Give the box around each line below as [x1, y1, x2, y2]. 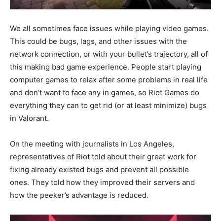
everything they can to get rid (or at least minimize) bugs [10, 100, 207, 110]
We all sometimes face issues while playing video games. [10, 23, 209, 33]
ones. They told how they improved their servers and [10, 177, 195, 187]
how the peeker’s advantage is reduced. [10, 190, 148, 200]
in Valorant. [10, 113, 49, 123]
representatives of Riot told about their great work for [10, 151, 196, 161]
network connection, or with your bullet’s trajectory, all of [10, 49, 208, 59]
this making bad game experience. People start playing [10, 62, 201, 72]
